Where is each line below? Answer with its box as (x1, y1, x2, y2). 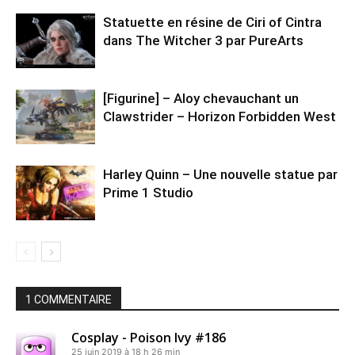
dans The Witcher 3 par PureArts (103, 32, 303, 49)
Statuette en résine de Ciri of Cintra (103, 14, 322, 31)
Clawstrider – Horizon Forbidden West (103, 109, 336, 125)
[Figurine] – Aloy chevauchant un (103, 90, 299, 107)
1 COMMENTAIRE (25, 293, 112, 307)
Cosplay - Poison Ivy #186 (71, 329, 226, 347)
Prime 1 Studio (103, 185, 193, 201)
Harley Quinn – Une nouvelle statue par (103, 166, 338, 183)
